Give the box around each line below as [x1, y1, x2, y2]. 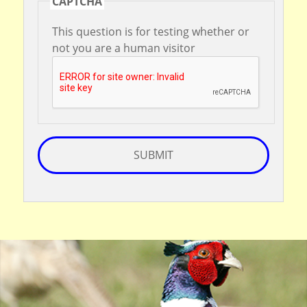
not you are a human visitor [51, 40, 195, 56]
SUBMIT [134, 147, 173, 162]
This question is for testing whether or [51, 23, 249, 39]
